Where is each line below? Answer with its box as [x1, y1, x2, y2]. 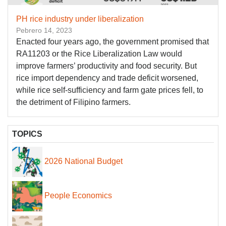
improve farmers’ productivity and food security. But [16, 62, 197, 71]
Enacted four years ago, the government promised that [16, 37, 209, 46]
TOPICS [12, 130, 42, 139]
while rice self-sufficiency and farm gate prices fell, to [16, 86, 203, 95]
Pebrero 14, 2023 [16, 26, 72, 35]
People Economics [44, 191, 112, 200]
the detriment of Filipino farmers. [16, 98, 131, 107]
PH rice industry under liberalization [16, 15, 144, 24]
